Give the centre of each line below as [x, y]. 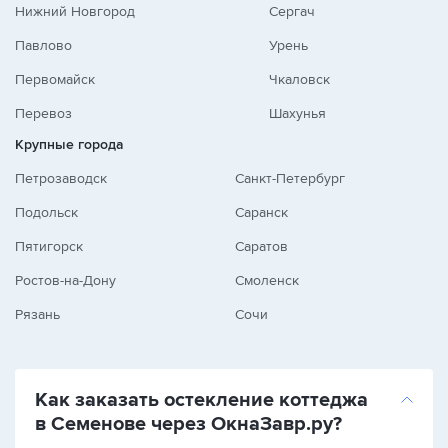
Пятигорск [49, 246]
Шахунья [297, 113]
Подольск [46, 212]
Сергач [291, 11]
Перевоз [43, 113]
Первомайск [55, 79]
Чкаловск [299, 79]
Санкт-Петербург [289, 178]
